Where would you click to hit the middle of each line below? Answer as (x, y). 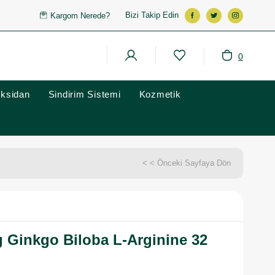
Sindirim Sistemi (84, 94)
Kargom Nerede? (80, 15)
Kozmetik (160, 94)
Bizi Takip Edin (152, 15)
